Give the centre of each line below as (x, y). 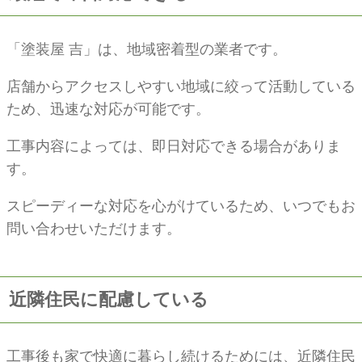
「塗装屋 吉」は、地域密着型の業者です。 (147, 50)
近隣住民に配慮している (109, 300)
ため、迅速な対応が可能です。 (108, 109)
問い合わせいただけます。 (94, 229)
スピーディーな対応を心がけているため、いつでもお (181, 206)
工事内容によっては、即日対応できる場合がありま (174, 147)
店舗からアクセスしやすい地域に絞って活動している (181, 87)
